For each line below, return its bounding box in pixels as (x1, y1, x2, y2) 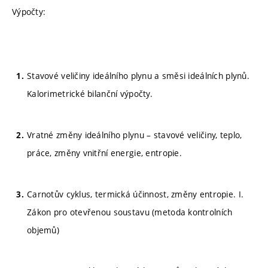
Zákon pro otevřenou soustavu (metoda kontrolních (27, 206, 233, 218)
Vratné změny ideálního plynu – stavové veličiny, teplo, (27, 129, 242, 141)
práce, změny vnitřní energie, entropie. (27, 147, 182, 159)
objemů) (27, 224, 59, 236)
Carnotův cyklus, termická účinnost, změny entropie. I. (27, 188, 244, 200)
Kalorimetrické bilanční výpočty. (27, 88, 153, 99)
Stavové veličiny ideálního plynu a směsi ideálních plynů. (27, 70, 249, 81)
